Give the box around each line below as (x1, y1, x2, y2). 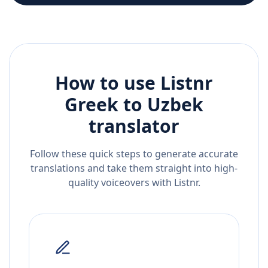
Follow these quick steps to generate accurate (30, 147, 238, 161)
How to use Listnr (55, 71, 213, 96)
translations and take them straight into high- (31, 162, 237, 175)
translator (89, 114, 179, 139)
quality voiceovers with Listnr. (68, 176, 200, 190)
